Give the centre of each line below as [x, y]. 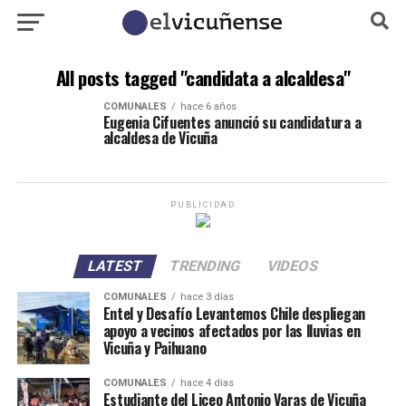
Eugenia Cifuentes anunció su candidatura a [232, 122]
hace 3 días [207, 297]
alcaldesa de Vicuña [160, 138]
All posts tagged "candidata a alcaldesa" [203, 77]
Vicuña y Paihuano [155, 348]
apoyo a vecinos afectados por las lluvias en [232, 331]
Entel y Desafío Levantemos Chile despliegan [234, 314]
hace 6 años [208, 106]
